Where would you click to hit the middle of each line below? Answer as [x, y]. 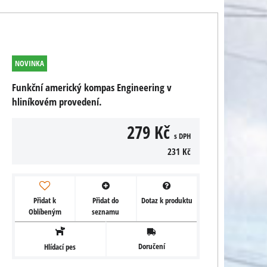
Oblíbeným [45, 211]
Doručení [151, 246]
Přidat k [45, 200]
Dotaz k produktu [167, 200]
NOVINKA [30, 63]
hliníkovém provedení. [57, 102]
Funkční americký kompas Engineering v [92, 87]
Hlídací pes [60, 246]
